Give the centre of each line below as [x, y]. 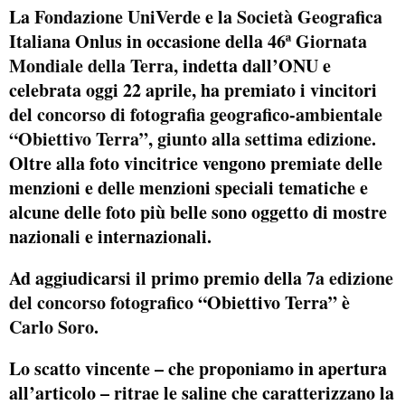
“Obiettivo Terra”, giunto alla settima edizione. [193, 139]
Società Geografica [310, 17]
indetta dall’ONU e [257, 66]
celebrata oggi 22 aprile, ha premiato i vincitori [193, 90]
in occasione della [195, 41]
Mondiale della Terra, [96, 66]
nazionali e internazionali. [110, 236]
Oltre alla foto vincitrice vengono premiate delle [196, 163]
